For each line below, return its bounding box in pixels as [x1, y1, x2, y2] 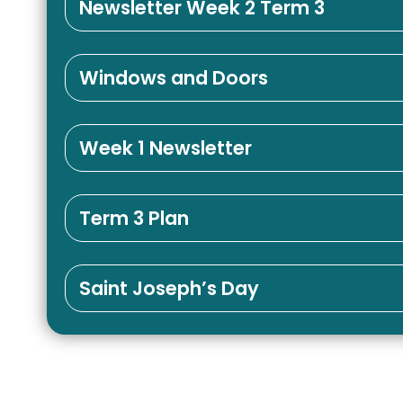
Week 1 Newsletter [79, 134, 252, 161]
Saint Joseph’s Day [79, 274, 259, 301]
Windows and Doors [79, 64, 268, 91]
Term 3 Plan [79, 204, 189, 231]
